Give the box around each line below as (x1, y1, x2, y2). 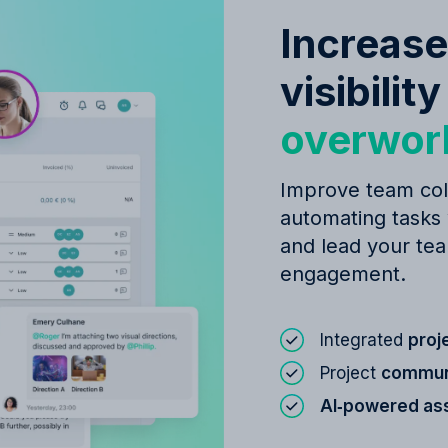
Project (320, 363, 381, 383)
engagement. (280, 262, 406, 286)
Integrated (320, 330, 408, 350)
